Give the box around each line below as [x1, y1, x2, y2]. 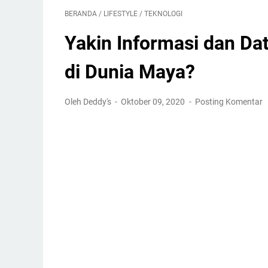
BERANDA [65, 10, 97, 18]
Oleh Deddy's [65, 97, 113, 106]
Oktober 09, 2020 [121, 97, 187, 106]
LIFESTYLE [103, 10, 138, 18]
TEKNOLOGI [144, 10, 182, 18]
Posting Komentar [194, 97, 263, 106]
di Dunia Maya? [65, 60, 195, 83]
